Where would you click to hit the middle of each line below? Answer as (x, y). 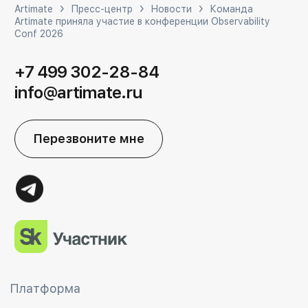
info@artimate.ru (78, 92)
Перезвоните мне (88, 139)
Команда (231, 9)
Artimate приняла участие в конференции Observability (142, 21)
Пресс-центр (101, 9)
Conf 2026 (38, 34)
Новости (171, 9)
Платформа (45, 288)
